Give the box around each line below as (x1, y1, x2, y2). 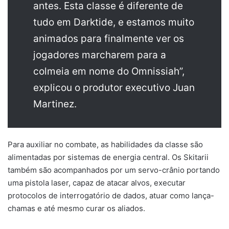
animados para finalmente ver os (33, 32, 184, 44)
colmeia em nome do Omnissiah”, (33, 65, 185, 77)
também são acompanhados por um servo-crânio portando (8, 165, 220, 175)
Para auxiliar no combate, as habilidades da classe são (8, 139, 203, 149)
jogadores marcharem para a (33, 49, 166, 61)
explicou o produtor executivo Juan (33, 81, 195, 94)
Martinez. (33, 98, 77, 110)
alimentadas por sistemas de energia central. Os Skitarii (8, 152, 209, 162)
